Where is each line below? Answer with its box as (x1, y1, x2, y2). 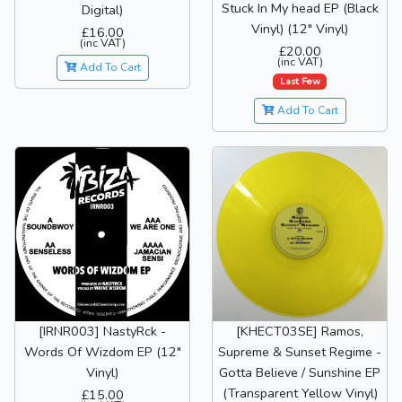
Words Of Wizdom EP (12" (23, 342, 181, 361)
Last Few (279, 74, 320, 88)
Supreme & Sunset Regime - (218, 342, 381, 361)
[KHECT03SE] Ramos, (236, 321, 363, 340)
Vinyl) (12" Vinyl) (251, 20, 348, 39)
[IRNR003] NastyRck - (39, 321, 166, 340)
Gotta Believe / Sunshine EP (219, 363, 380, 381)
